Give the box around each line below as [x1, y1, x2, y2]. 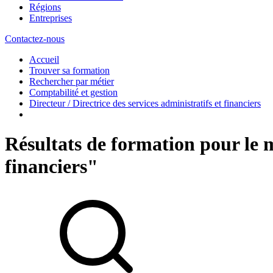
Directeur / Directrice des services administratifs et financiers [29, 97, 261, 108]
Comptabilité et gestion [29, 87, 118, 97]
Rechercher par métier [29, 76, 114, 87]
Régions [29, 1, 61, 12]
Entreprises [29, 12, 72, 23]
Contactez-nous [5, 33, 65, 44]
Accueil [29, 54, 59, 65]
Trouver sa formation [29, 65, 110, 76]
